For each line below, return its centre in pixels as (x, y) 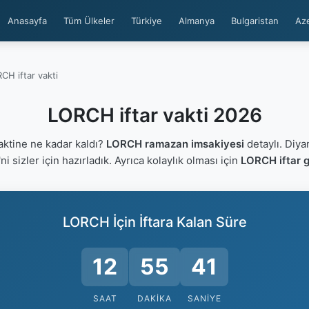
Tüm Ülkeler (89, 21)
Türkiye (147, 21)
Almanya (197, 21)
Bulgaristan (255, 21)
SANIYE (204, 298)
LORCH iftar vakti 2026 (154, 115)
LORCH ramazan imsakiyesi (175, 144)
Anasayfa (27, 21)
